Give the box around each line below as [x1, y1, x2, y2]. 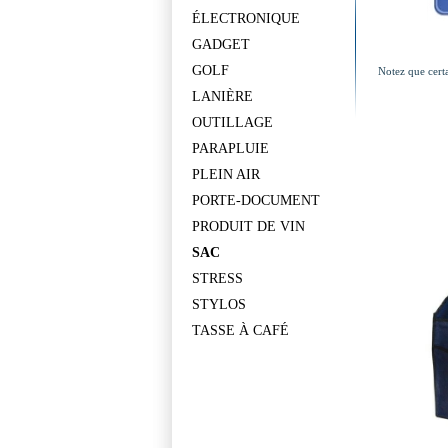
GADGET [192, 37, 250, 52]
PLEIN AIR [192, 167, 260, 182]
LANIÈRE [192, 89, 253, 104]
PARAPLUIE [192, 141, 269, 156]
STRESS [192, 271, 243, 286]
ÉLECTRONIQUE [192, 11, 300, 26]
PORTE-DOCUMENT [192, 193, 320, 208]
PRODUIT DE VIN [192, 219, 305, 234]
